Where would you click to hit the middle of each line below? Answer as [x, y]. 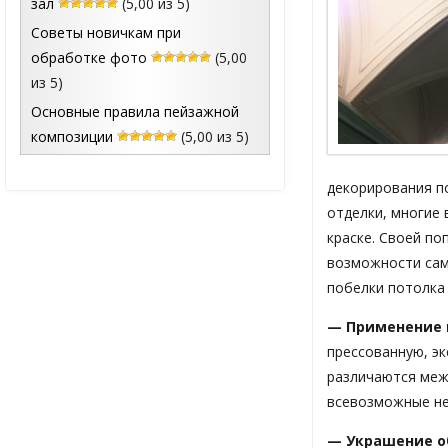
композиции [72, 137]
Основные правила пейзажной [135, 112]
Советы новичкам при [106, 33]
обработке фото [89, 58]
